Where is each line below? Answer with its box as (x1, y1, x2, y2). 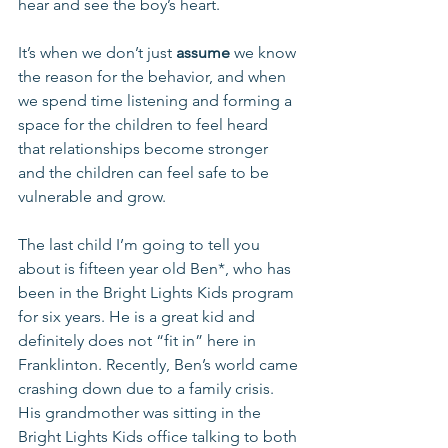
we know (230, 43, 300, 63)
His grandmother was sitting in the (18, 403, 265, 423)
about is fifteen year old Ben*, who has (18, 259, 295, 279)
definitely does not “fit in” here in (18, 331, 260, 351)
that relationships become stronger (18, 139, 272, 159)
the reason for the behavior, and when (18, 67, 290, 87)
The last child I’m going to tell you (18, 235, 264, 255)
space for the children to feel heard (18, 115, 272, 135)
